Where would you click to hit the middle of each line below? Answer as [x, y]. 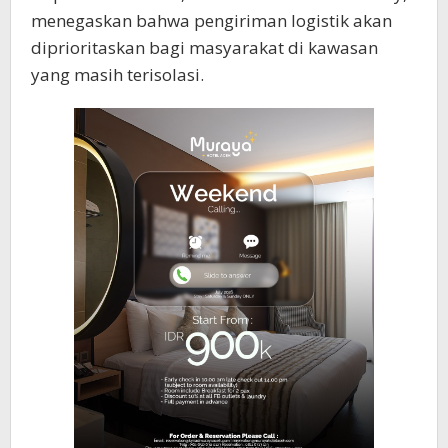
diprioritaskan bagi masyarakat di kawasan [204, 48]
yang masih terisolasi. [117, 75]
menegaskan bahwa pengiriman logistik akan [211, 21]
